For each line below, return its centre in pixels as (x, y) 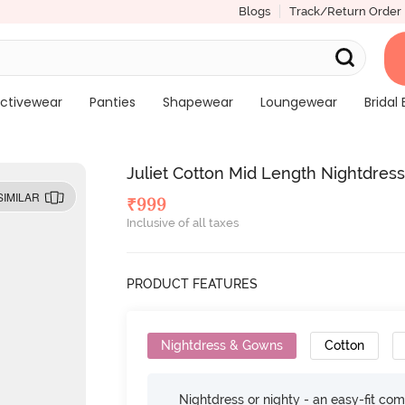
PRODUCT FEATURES (193, 284)
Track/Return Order (345, 11)
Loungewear (298, 102)
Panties (112, 102)
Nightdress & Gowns (222, 345)
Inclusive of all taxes (183, 223)
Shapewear (198, 102)
